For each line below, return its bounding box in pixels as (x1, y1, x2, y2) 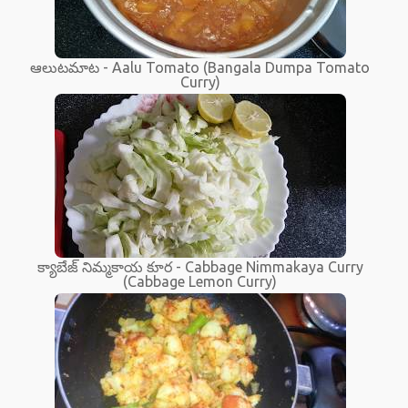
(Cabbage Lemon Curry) (123, 273, 278, 290)
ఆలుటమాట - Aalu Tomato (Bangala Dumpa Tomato (30, 59, 371, 76)
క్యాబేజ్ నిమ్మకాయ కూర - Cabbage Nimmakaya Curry (36, 259, 363, 275)
